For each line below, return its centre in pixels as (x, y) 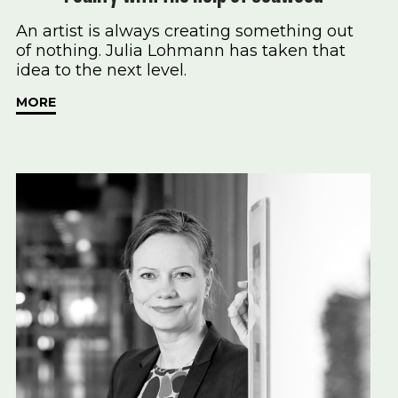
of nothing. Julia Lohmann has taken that (181, 51)
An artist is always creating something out (185, 32)
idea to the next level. (101, 71)
